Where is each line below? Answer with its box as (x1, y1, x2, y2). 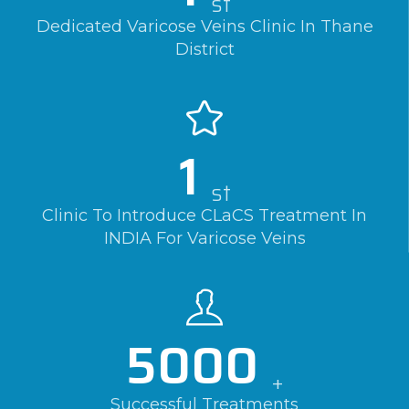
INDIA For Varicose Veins (103, 228, 306, 249)
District (174, 39, 235, 60)
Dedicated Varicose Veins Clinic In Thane (36, 16, 373, 37)
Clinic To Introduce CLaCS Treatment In (42, 205, 367, 226)
